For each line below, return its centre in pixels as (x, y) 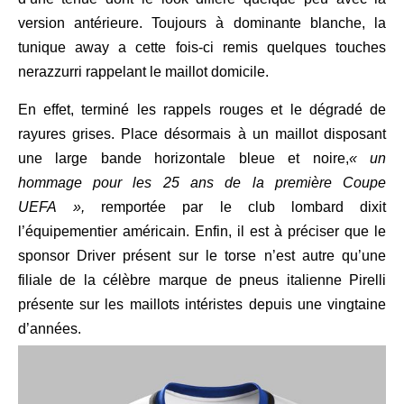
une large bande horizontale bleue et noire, (183, 158)
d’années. (49, 328)
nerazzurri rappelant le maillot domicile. (143, 71)
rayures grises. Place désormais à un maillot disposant (202, 133)
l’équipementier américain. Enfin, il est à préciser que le (202, 231)
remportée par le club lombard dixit (244, 207)
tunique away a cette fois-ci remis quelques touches (202, 47)
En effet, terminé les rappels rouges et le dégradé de (202, 109)
